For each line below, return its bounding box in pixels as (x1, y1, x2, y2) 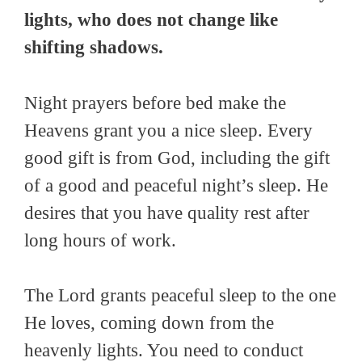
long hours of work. (24, 229, 176, 250)
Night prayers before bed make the (24, 92, 286, 113)
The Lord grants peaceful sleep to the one (24, 285, 336, 306)
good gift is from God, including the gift (24, 147, 330, 168)
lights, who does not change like (24, 10, 278, 31)
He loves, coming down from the (24, 313, 274, 334)
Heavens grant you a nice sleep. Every (24, 120, 313, 141)
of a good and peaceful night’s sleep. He (24, 175, 328, 196)
